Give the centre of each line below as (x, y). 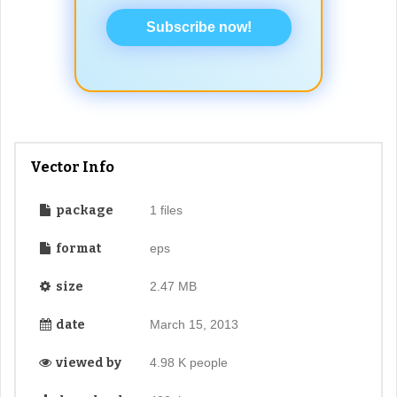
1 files (166, 210)
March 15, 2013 (194, 324)
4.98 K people (188, 362)
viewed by (87, 362)
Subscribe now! (198, 27)
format (77, 248)
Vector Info (72, 167)
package (83, 210)
